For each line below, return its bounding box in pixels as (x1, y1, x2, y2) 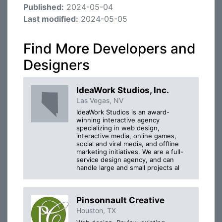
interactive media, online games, (76, 132, 176, 140)
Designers (23, 56, 90, 73)
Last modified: (23, 14, 78, 24)
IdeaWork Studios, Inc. (76, 85, 169, 95)
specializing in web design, (76, 124, 160, 132)
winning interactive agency (76, 116, 160, 124)
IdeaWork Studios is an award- (76, 108, 169, 116)
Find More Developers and (23, 40, 196, 57)
